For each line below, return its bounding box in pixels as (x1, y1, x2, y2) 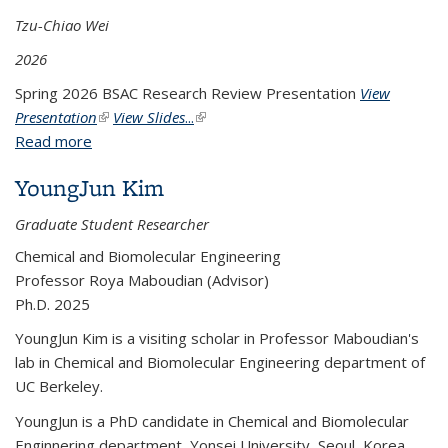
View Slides (113, 107, 185, 127)
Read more (15, 131, 92, 151)
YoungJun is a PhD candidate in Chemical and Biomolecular (15, 411, 409, 431)
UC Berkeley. (15, 376, 103, 396)
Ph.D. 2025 (15, 294, 90, 314)
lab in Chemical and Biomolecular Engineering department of (15, 352, 425, 372)
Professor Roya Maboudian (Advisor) (15, 270, 269, 290)
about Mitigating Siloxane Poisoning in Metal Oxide (92, 131, 438, 151)
